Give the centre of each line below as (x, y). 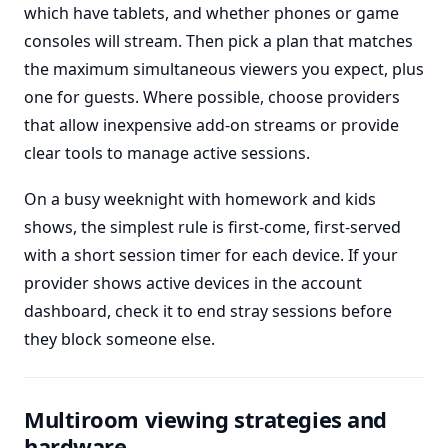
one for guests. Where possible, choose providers (212, 97)
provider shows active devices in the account (193, 283)
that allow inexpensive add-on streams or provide (211, 125)
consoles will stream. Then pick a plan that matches (218, 41)
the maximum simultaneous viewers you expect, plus (224, 69)
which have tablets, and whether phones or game (211, 13)
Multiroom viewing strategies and (205, 419)
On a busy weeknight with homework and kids (200, 199)
